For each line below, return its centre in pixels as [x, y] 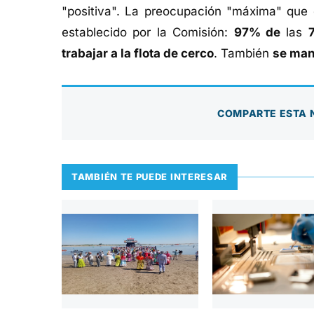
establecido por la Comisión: [148, 32]
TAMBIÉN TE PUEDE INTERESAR [150, 176]
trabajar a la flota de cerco [138, 53]
